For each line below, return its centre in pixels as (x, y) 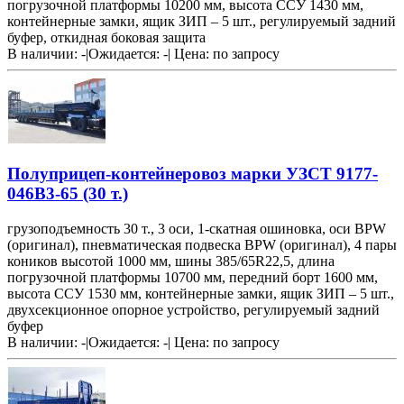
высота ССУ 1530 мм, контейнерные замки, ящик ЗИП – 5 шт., (201, 293)
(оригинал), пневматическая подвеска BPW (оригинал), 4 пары (202, 244)
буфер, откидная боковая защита (106, 38)
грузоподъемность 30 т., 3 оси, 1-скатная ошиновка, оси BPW (197, 228)
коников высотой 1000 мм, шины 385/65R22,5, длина (171, 261)
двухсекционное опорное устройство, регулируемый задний (193, 309)
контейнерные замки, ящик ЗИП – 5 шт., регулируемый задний (202, 22)
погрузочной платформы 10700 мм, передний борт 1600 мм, (193, 277)
